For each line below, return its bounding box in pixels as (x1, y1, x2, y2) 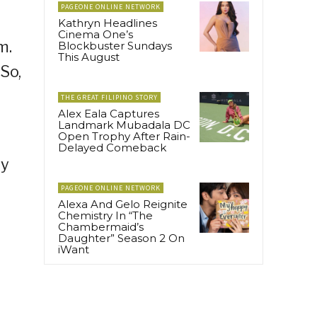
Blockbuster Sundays (58, 39, 172, 53)
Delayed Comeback (58, 141, 166, 155)
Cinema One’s (58, 28, 133, 42)
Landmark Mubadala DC (58, 118, 190, 132)
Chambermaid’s (58, 220, 144, 234)
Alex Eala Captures (58, 107, 159, 121)
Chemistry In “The (58, 209, 153, 223)
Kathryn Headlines (58, 16, 157, 30)
